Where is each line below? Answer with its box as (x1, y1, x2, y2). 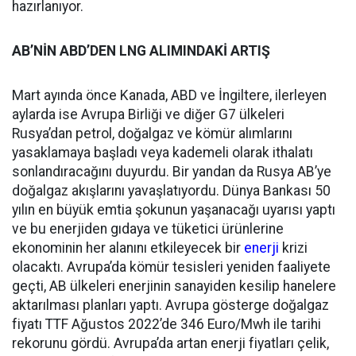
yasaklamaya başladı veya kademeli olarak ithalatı (12, 145, 313, 161)
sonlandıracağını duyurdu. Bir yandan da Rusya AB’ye (12, 164, 331, 180)
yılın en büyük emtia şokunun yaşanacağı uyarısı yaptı (12, 202, 335, 218)
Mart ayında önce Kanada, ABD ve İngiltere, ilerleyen (12, 87, 327, 103)
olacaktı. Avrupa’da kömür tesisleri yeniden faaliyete (12, 259, 331, 275)
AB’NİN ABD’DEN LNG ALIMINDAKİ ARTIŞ (12, 43, 270, 59)
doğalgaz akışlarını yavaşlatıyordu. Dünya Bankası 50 (12, 183, 331, 199)
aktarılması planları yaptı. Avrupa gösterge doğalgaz (12, 297, 329, 313)
